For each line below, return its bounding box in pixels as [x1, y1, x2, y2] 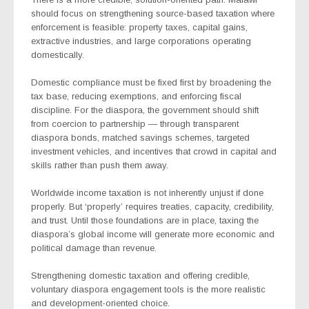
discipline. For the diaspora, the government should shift [31, 104, 259, 115]
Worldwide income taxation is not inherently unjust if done [31, 187, 263, 198]
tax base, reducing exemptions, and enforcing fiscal [31, 90, 241, 101]
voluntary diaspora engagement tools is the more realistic [31, 283, 266, 295]
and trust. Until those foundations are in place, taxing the [31, 215, 259, 226]
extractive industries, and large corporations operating [31, 35, 251, 46]
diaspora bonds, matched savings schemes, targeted [31, 132, 250, 143]
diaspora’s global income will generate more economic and [31, 228, 275, 239]
